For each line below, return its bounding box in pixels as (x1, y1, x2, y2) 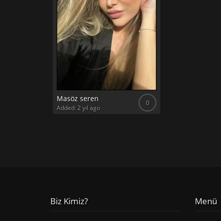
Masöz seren (57, 94, 99, 103)
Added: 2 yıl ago (57, 104, 100, 112)
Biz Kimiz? (50, 195, 88, 207)
